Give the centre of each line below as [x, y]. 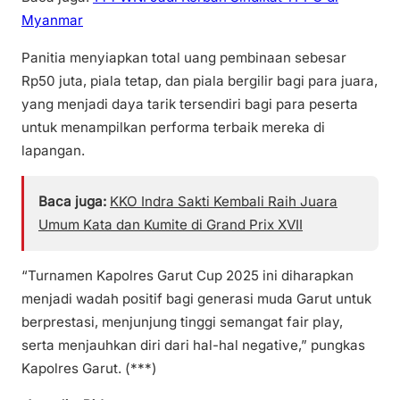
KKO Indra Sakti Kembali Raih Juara [224, 201]
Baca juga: [72, 201]
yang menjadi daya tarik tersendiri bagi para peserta [190, 104]
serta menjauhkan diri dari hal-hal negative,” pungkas [193, 345]
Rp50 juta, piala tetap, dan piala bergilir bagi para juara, [200, 80]
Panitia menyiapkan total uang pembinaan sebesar [184, 57]
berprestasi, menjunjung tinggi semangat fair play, [182, 321]
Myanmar [52, 21]
